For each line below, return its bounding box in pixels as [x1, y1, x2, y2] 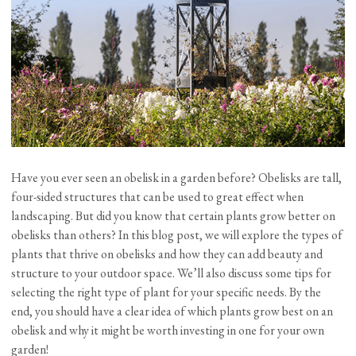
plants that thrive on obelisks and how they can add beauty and [11, 245, 323, 262]
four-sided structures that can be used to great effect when [11, 188, 304, 205]
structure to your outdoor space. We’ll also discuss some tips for [11, 264, 332, 281]
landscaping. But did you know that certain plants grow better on [11, 207, 336, 224]
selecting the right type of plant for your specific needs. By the [11, 283, 322, 300]
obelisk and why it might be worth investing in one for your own [11, 321, 325, 339]
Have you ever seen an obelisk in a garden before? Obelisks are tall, [11, 168, 342, 186]
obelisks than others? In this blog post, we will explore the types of [11, 226, 343, 243]
